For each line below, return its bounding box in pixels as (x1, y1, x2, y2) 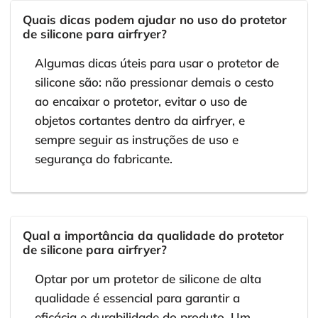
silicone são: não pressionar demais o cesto (35, 75, 274, 90)
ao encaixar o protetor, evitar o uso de (35, 94, 247, 109)
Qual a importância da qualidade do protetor (23, 228, 284, 243)
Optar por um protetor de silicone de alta (35, 271, 261, 287)
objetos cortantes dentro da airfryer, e (35, 113, 245, 128)
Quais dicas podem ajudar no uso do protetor (23, 12, 287, 28)
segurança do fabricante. (35, 151, 172, 167)
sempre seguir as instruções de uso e (35, 132, 238, 148)
